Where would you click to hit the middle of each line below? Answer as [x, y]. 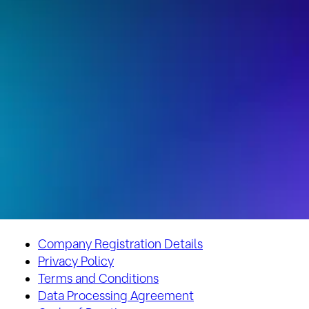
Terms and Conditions [98, 278]
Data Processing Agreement [116, 296]
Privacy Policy [76, 261]
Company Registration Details [120, 244]
